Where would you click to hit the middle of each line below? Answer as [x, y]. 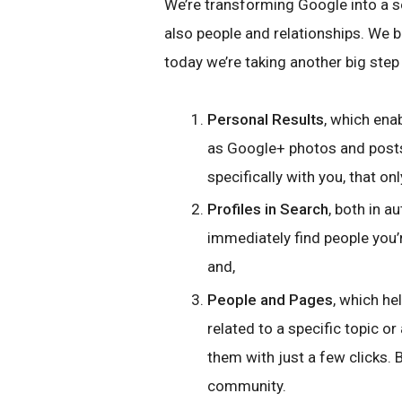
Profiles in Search [268, 210]
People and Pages [270, 299]
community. [247, 385]
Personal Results [266, 119]
